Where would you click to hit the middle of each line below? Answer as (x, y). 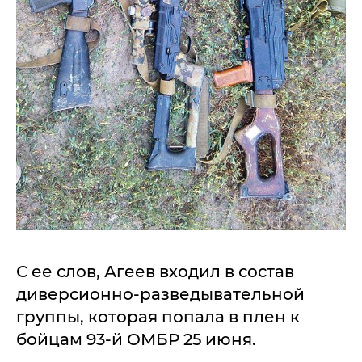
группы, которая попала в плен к (158, 316)
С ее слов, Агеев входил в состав (155, 271)
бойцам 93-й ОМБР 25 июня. (136, 339)
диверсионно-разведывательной (160, 294)
